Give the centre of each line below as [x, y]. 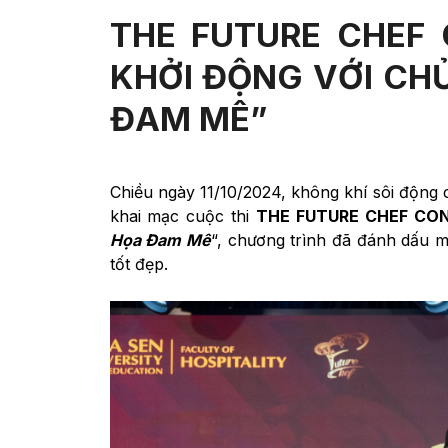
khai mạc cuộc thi [183, 216]
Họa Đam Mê [160, 240]
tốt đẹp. [138, 264]
